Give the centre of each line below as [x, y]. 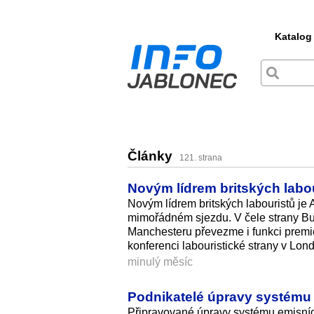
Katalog [293, 36]
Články [152, 156]
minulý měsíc [160, 261]
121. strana [201, 158]
